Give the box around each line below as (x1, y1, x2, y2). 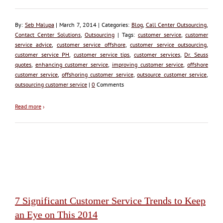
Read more (15, 102, 41, 110)
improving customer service (111, 60, 184, 68)
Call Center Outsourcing (145, 20, 207, 28)
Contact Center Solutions (15, 30, 81, 38)
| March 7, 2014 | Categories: (54, 20, 131, 28)
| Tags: (114, 30, 138, 38)
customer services (134, 50, 180, 58)
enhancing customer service (35, 60, 109, 68)
